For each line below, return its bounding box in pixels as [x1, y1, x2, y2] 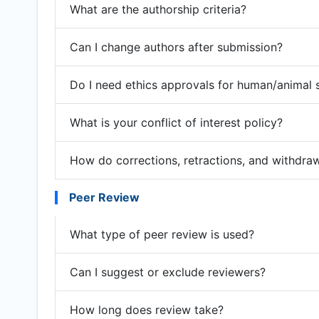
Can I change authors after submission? [70, 39, 283, 54]
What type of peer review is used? [70, 226, 254, 241]
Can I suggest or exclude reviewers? [70, 264, 266, 279]
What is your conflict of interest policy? [70, 115, 283, 130]
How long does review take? [70, 302, 224, 317]
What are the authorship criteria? [70, 1, 246, 16]
